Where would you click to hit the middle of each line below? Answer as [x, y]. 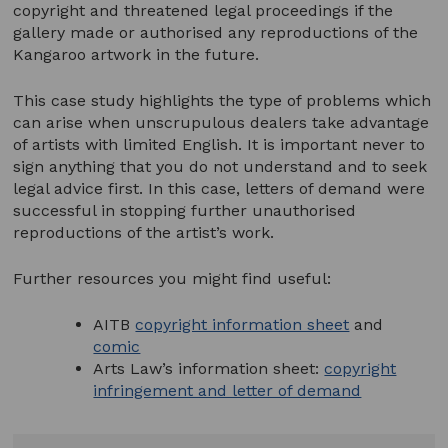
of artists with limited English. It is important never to [219, 144]
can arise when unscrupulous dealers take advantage [221, 122]
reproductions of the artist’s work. [144, 232]
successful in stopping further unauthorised [185, 210]
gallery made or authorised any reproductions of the [216, 32]
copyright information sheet [242, 324]
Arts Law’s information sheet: [209, 368]
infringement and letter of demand [227, 390]
